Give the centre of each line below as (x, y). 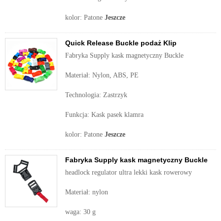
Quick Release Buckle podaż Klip (121, 43)
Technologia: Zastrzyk (98, 95)
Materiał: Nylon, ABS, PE (102, 75)
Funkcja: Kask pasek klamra (104, 115)
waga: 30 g (80, 212)
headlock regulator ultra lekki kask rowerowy (129, 172)
